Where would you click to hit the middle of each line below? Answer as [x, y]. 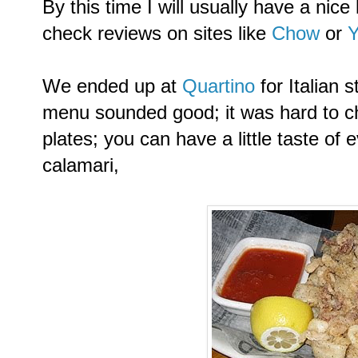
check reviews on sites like [157, 33]
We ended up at [112, 86]
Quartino [221, 86]
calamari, [81, 165]
